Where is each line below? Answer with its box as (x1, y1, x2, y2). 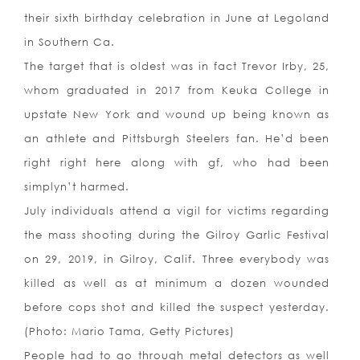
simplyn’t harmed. (24, 180, 129, 194)
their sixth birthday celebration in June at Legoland (24, 11, 330, 25)
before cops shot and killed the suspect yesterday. (24, 301, 330, 314)
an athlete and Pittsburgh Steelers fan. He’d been (24, 132, 330, 145)
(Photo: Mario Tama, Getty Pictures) (24, 325, 235, 338)
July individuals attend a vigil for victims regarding (24, 204, 330, 218)
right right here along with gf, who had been (24, 156, 330, 170)
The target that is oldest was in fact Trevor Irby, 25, (24, 59, 330, 73)
